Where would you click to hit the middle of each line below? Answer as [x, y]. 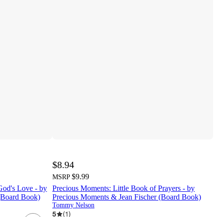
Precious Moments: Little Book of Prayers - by [124, 188]
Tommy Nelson [73, 205]
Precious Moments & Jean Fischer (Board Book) [127, 197]
